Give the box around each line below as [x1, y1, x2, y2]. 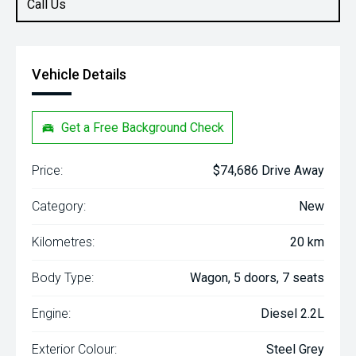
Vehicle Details [32, 66, 126, 83]
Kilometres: [32, 234, 95, 250]
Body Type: [32, 270, 94, 286]
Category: [32, 199, 86, 215]
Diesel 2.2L [261, 306, 324, 322]
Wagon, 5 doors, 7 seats [190, 270, 324, 286]
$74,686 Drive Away [213, 163, 324, 179]
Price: [32, 163, 63, 179]
